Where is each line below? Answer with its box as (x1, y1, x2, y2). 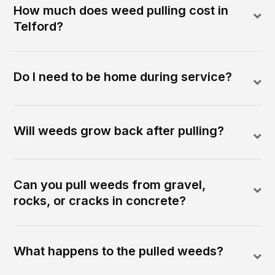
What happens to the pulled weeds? (14, 244, 224, 259)
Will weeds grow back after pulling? (14, 123, 225, 139)
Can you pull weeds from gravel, (14, 177, 206, 193)
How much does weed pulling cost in (14, 3, 229, 18)
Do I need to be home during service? (14, 69, 233, 85)
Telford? (14, 19, 64, 34)
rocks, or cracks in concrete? (14, 193, 187, 209)
